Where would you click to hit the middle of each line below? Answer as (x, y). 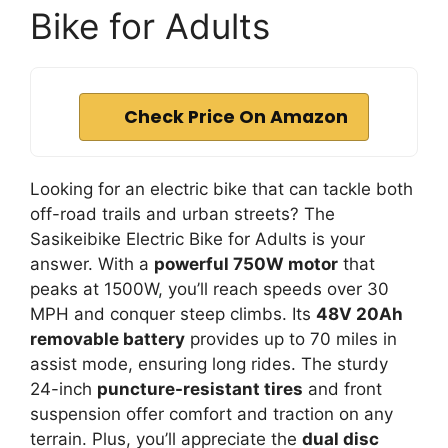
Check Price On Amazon (236, 116)
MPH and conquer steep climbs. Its (173, 313)
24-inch (63, 388)
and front (342, 388)
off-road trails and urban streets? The (182, 213)
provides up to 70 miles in (291, 338)
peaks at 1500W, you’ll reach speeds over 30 (209, 288)
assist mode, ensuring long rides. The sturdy (209, 363)
